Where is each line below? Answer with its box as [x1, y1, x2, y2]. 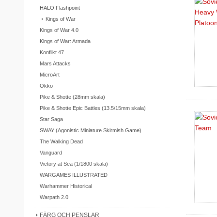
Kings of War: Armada [39, 38, 91, 44]
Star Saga [39, 116, 63, 122]
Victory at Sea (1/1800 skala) [39, 160, 108, 167]
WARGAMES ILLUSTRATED [39, 171, 108, 178]
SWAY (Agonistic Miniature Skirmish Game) [39, 127, 141, 133]
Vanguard [39, 149, 62, 155]
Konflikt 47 [39, 49, 64, 55]
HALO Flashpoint [39, 4, 80, 11]
